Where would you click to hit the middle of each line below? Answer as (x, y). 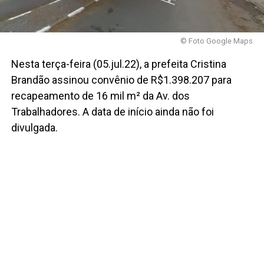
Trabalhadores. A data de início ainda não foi (112, 112)
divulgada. (34, 128)
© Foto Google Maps (217, 41)
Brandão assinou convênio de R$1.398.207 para (121, 80)
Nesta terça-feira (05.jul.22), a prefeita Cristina (118, 64)
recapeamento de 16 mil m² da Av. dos (100, 96)
